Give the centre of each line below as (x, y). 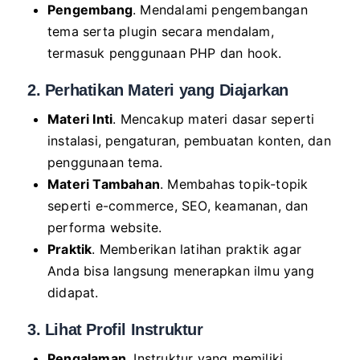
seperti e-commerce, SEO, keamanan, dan (178, 205)
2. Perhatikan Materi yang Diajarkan (158, 90)
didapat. (73, 292)
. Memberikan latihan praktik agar (197, 249)
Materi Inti (80, 119)
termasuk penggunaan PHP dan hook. (165, 53)
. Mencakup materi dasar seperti (214, 119)
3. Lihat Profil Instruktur (115, 329)
